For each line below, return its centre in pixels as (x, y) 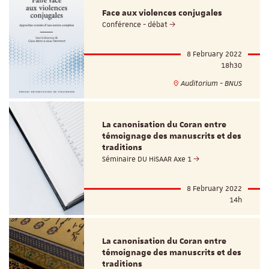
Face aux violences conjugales (162, 13)
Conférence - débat (136, 24)
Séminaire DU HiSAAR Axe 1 (148, 159)
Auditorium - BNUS (210, 83)
